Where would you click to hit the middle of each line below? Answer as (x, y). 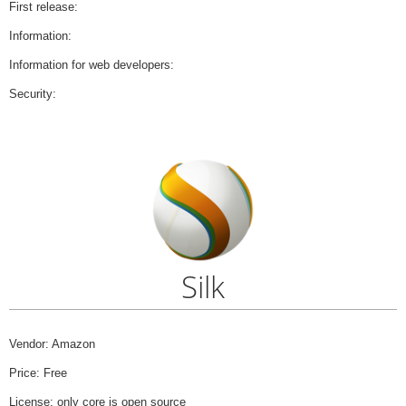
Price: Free (38, 372)
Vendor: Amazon (52, 343)
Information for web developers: (92, 64)
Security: (33, 93)
